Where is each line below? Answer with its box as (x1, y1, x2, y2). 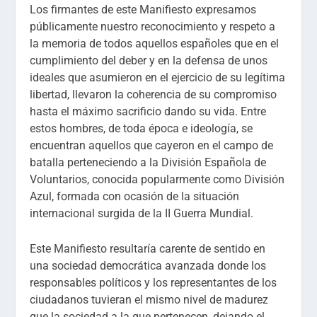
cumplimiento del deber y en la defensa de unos (30, 54, 268, 68)
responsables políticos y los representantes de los (30, 275, 277, 289)
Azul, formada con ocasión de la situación (30, 190, 240, 204)
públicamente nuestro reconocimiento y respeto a (30, 20, 276, 34)
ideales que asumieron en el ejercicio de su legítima (30, 71, 286, 85)
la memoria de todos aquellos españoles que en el (30, 37, 279, 51)
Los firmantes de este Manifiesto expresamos (30, 3, 257, 17)
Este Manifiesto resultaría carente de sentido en (30, 241, 266, 255)
